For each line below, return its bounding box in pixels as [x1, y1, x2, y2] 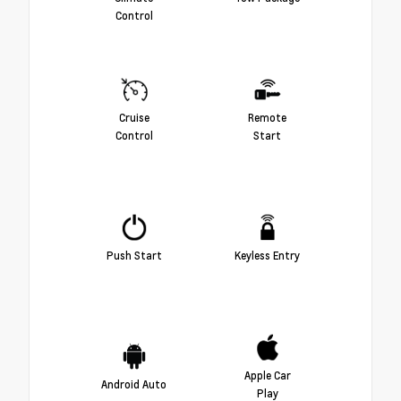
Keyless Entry [235, 248, 300, 263]
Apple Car [243, 368, 291, 383]
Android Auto [101, 377, 166, 392]
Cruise [118, 110, 149, 125]
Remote [248, 110, 286, 125]
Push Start [106, 248, 162, 263]
